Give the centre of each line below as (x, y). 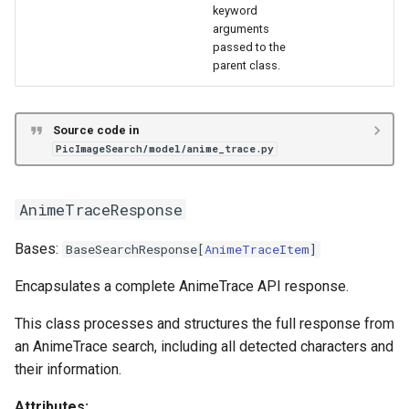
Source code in (95, 130)
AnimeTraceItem (257, 249)
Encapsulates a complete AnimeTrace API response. (182, 286)
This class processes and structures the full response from (204, 324)
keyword (235, 10)
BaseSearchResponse (131, 249)
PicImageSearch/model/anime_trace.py (164, 148)
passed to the (249, 47)
